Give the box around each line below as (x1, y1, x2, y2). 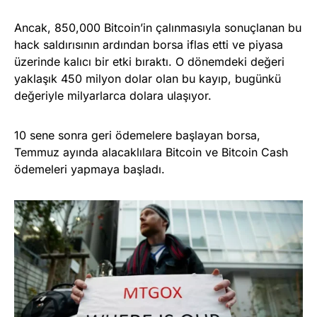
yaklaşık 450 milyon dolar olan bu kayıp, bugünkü (14, 71, 281, 86)
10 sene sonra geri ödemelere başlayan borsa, (14, 127, 260, 142)
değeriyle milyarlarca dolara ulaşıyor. (14, 88, 212, 103)
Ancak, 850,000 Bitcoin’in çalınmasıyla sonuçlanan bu (14, 20, 301, 35)
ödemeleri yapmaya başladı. (14, 161, 165, 176)
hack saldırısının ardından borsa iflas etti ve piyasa (14, 37, 283, 52)
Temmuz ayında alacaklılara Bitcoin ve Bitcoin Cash (14, 144, 288, 159)
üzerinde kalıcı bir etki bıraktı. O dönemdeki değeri (14, 54, 284, 69)
